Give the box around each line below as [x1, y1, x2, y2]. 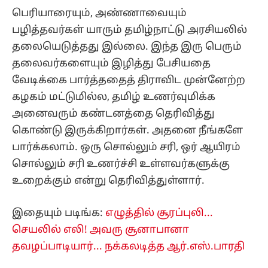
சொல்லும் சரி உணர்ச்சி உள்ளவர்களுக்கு [12, 157, 230, 170]
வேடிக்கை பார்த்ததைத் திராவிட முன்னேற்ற [12, 74, 245, 87]
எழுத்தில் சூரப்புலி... [105, 207, 213, 220]
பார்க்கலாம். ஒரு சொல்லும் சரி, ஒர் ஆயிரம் [12, 141, 240, 154]
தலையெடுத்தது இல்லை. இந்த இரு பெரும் [12, 40, 242, 53]
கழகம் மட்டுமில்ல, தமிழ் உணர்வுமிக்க [12, 90, 215, 103]
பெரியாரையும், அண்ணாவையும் [12, 7, 187, 20]
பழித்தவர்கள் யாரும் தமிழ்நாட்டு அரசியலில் [12, 23, 247, 36]
